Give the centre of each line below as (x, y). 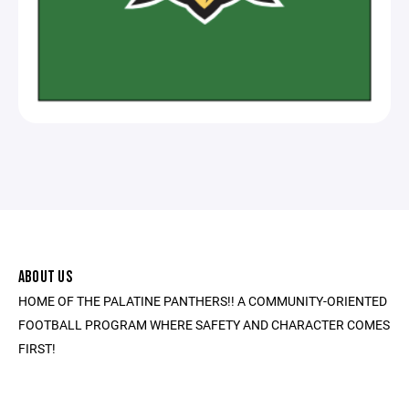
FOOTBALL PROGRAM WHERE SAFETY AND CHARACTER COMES (204, 324)
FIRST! (37, 348)
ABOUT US (45, 277)
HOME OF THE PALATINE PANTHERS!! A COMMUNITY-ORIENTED (203, 300)
